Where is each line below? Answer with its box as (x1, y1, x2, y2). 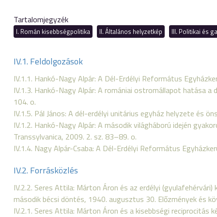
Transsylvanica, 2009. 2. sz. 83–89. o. (14, 131, 137, 142)
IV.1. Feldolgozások (14, 55, 83, 68)
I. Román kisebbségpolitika (16, 27, 90, 36)
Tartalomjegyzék (14, 14, 68, 25)
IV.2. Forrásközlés (14, 164, 78, 177)
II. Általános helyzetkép (99, 27, 162, 36)
